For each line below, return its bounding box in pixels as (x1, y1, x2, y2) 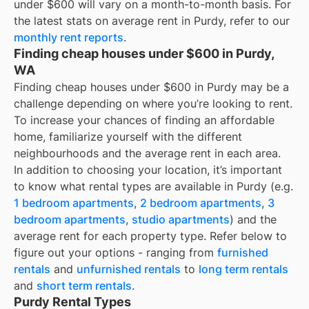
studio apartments (132, 212, 230, 227)
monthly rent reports (14, 30, 123, 45)
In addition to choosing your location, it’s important (14, 163, 282, 177)
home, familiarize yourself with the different (14, 130, 242, 144)
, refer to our (223, 14, 290, 28)
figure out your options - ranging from (14, 246, 217, 260)
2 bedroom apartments (140, 196, 261, 210)
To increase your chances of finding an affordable (14, 113, 275, 128)
